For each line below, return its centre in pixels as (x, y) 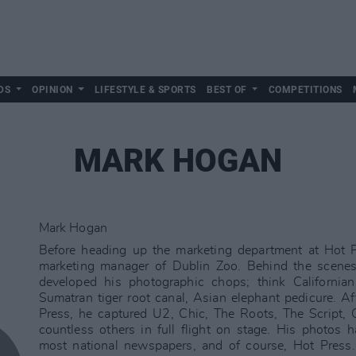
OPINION (52, 90)
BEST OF (227, 90)
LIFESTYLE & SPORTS (145, 90)
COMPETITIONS (305, 90)
